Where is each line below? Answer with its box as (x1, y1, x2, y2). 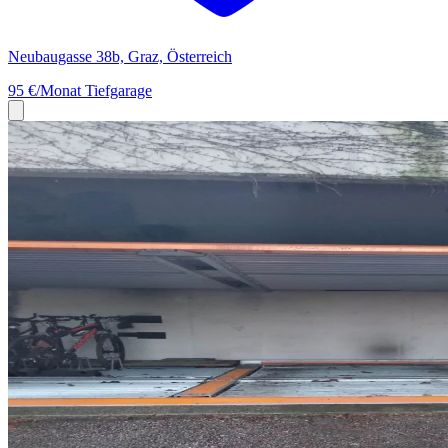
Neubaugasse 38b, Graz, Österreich (8, 47, 232, 65)
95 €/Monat (8, 81, 85, 99)
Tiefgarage (85, 81, 152, 99)
